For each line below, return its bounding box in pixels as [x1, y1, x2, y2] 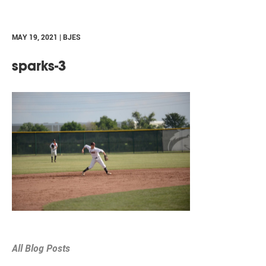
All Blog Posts [12, 242, 70, 255]
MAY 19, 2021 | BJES [12, 32, 81, 42]
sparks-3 [12, 57, 66, 75]
